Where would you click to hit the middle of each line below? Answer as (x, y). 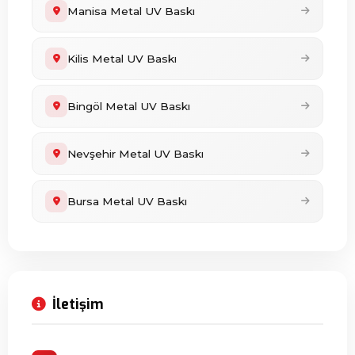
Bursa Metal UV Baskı (127, 201)
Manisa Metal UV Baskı (131, 11)
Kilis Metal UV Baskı (122, 59)
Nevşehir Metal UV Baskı (136, 154)
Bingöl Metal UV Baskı (129, 106)
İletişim (78, 304)
